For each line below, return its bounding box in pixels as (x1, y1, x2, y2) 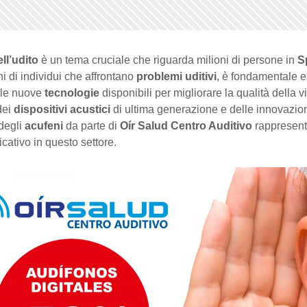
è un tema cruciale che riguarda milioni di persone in (38, 53, 297, 66)
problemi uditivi (136, 70, 217, 82)
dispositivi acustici (14, 103, 110, 115)
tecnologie (45, 86, 99, 99)
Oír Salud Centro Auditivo (120, 119, 252, 132)
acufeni (25, 119, 63, 132)
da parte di (63, 119, 120, 132)
